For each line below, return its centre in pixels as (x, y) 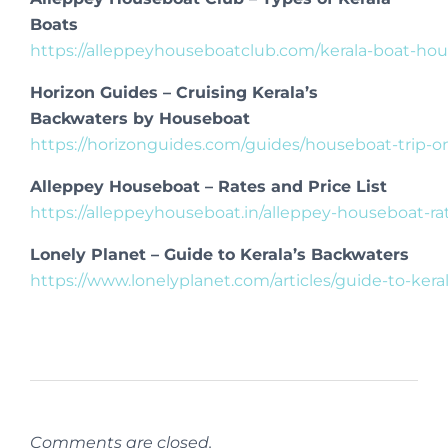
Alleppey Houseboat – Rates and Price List (208, 186)
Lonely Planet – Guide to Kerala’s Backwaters (219, 254)
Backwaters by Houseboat (140, 118)
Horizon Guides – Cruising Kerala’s (174, 92)
